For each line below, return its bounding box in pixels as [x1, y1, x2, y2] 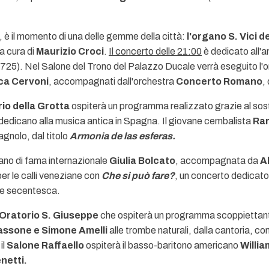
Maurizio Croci [36, 46, 104, 56]
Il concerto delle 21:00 [109, 46, 202, 56]
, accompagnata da [175, 156, 260, 166]
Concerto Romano [176, 76, 262, 86]
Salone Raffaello [7, 240, 84, 250]
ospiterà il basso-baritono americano [84, 240, 240, 250]
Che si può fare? [101, 171, 175, 181]
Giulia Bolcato [109, 156, 175, 166]
